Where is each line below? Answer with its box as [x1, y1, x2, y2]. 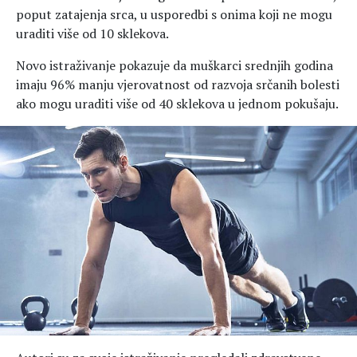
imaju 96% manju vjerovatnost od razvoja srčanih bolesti [16, 75, 339, 93]
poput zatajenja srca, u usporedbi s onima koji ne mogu [16, 5, 332, 23]
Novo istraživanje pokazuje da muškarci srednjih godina [16, 56, 333, 74]
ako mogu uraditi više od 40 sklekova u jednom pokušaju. [16, 94, 339, 112]
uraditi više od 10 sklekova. [16, 24, 169, 42]
